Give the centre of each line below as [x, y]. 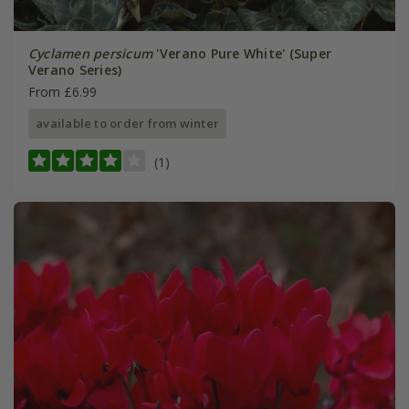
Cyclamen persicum [90, 53]
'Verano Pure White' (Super [242, 53]
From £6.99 [62, 91]
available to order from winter [128, 123]
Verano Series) [75, 69]
